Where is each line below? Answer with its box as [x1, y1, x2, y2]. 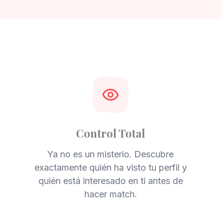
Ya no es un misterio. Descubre [47, 149, 174, 159]
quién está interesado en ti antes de [38, 176, 183, 186]
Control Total [76, 125, 145, 141]
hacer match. [84, 189, 137, 199]
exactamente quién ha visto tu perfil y [34, 162, 187, 173]
